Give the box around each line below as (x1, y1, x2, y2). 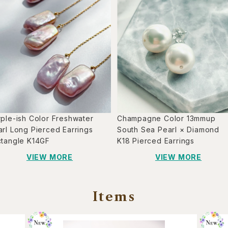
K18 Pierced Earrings (117, 136, 194, 146)
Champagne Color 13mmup (117, 114, 216, 123)
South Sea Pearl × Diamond (117, 125, 219, 134)
